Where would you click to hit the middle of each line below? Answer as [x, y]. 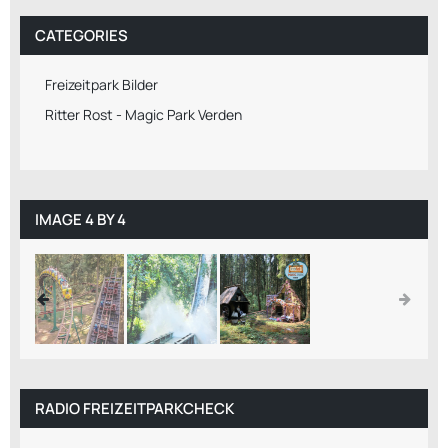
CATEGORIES [81, 36]
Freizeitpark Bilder [101, 85]
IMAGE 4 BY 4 [80, 220]
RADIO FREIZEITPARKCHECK [134, 409]
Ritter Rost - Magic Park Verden [143, 115]
